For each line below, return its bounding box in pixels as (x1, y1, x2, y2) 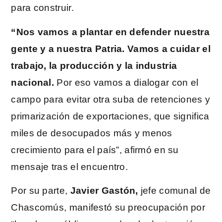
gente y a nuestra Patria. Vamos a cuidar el (11, 43, 211, 54)
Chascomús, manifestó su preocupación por (11, 202, 205, 213)
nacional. (11, 77, 55, 88)
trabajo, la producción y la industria (11, 60, 177, 71)
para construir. (11, 2, 74, 13)
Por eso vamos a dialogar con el (54, 77, 199, 88)
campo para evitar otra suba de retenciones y (11, 94, 211, 105)
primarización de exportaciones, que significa (11, 111, 210, 121)
